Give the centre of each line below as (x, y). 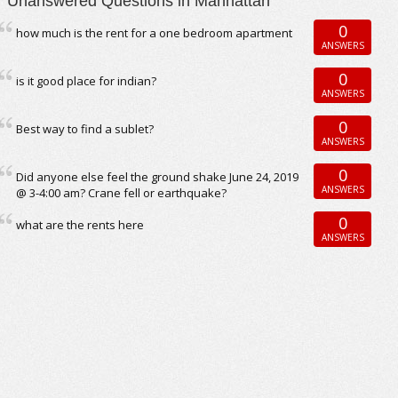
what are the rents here (80, 225)
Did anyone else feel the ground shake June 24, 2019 (158, 177)
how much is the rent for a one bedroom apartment (155, 33)
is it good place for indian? (87, 81)
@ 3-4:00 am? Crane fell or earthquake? (122, 193)
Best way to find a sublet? (85, 129)
